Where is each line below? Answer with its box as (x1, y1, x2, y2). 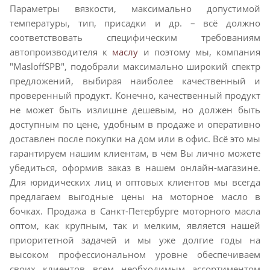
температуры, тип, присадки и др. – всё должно (10, 17, 260, 29)
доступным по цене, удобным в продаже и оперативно (10, 118, 260, 130)
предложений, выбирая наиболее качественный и (10, 75, 260, 87)
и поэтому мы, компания (138, 46, 261, 58)
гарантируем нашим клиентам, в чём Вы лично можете (10, 147, 260, 159)
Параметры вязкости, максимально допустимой (10, 2, 260, 14)
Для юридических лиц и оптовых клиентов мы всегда (10, 176, 260, 188)
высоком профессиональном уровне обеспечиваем (10, 248, 260, 260)
